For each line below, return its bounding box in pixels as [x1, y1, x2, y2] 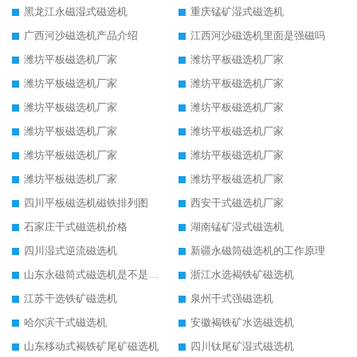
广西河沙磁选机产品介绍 [24, 29, 138, 42]
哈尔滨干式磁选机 [24, 316, 107, 329]
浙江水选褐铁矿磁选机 [190, 269, 294, 281]
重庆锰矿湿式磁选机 [190, 6, 284, 18]
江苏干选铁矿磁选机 [24, 292, 117, 305]
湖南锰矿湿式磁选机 [190, 221, 284, 233]
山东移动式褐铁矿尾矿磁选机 [24, 340, 159, 353]
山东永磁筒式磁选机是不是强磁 [148, 269, 159, 281]
